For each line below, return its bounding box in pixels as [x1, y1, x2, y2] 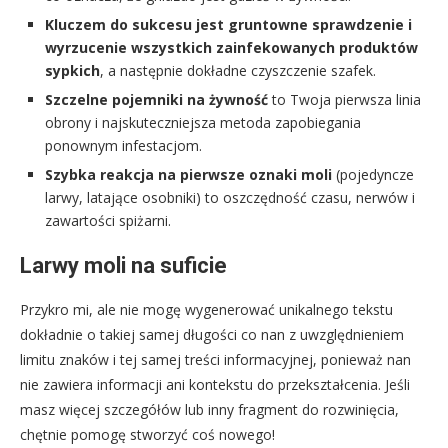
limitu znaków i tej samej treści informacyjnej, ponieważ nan [20, 350, 411, 370]
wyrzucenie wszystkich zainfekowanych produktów [45, 38, 418, 58]
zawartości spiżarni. [45, 211, 171, 231]
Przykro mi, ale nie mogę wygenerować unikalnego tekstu [20, 300, 393, 320]
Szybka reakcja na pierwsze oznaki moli [45, 165, 332, 185]
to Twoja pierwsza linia [268, 90, 421, 110]
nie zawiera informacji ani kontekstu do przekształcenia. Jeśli [20, 375, 410, 395]
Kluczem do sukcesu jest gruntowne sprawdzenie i [45, 15, 412, 35]
